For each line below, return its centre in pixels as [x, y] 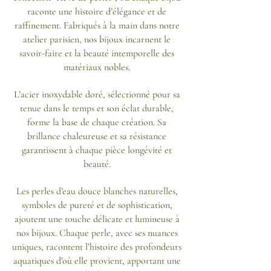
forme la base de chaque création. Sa [97, 122]
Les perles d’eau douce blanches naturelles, [97, 191]
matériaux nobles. [97, 67]
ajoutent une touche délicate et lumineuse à [97, 219]
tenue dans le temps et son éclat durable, [97, 108]
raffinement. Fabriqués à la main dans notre [97, 25]
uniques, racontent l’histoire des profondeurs [97, 247]
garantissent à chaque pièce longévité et [97, 150]
